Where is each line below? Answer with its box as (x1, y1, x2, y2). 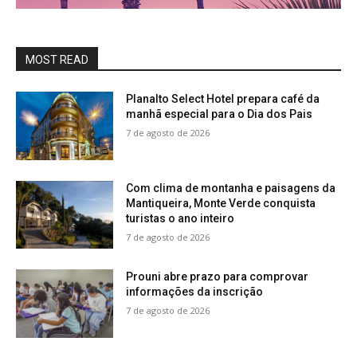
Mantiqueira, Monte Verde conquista (126, 196, 316, 210)
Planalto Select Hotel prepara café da (126, 92, 320, 105)
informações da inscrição (126, 285, 264, 299)
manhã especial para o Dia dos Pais (126, 108, 313, 120)
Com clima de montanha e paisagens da (126, 181, 336, 194)
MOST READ (25, 53, 88, 66)
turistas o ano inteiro (126, 211, 235, 225)
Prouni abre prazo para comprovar (126, 270, 309, 284)
